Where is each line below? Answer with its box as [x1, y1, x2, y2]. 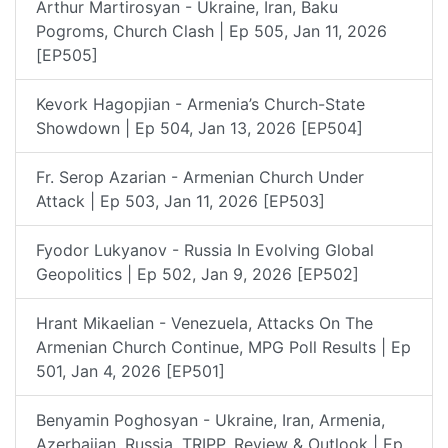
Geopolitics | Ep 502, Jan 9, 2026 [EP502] [36, 263, 359, 284]
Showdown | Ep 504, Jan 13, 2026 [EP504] [36, 117, 363, 138]
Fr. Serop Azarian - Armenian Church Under [36, 166, 364, 187]
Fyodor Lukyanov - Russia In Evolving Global [36, 239, 374, 260]
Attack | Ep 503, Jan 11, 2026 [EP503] [36, 190, 325, 211]
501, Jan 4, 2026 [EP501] [36, 360, 225, 381]
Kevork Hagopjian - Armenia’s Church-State [36, 93, 365, 114]
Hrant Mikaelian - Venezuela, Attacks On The [36, 312, 373, 333]
